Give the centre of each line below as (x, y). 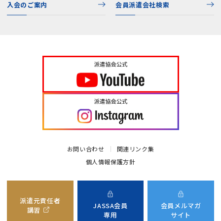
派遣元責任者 (40, 200)
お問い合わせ (86, 148)
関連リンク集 (135, 148)
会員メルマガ (181, 206)
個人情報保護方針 (110, 161)
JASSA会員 (110, 206)
